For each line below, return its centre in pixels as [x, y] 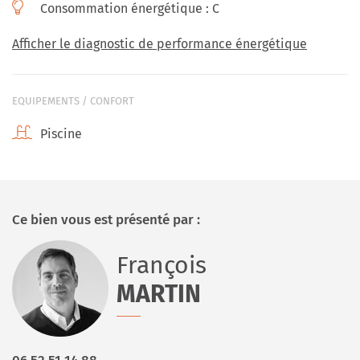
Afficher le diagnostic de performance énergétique [160, 44]
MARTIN [159, 294]
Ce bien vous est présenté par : [106, 220]
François [162, 265]
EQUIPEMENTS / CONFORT [73, 101]
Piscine [61, 134]
